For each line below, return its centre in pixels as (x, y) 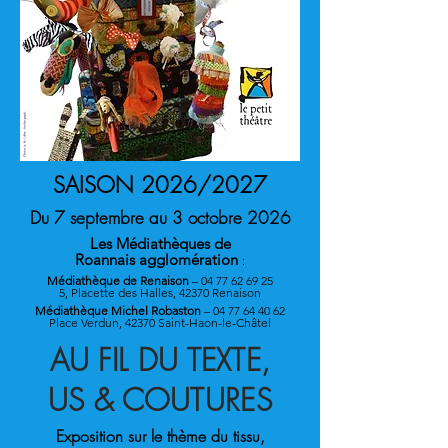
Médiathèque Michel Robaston (119, 310)
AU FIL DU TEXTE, (160, 360)
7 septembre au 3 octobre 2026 (172, 217)
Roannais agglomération (158, 259)
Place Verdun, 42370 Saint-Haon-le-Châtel (160, 322)
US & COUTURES (160, 400)
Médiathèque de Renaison (118, 280)
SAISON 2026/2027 (160, 185)
